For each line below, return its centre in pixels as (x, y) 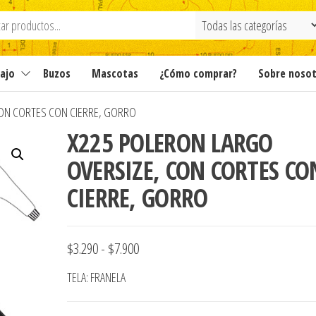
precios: (157, 294)
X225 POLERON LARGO (170, 143)
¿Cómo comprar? (198, 73)
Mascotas (115, 73)
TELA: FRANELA (96, 277)
